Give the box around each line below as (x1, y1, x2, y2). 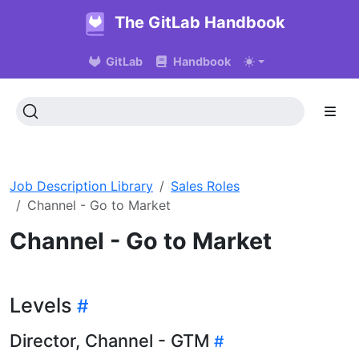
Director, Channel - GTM (10, 329, 210, 351)
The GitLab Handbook (114, 13, 285, 32)
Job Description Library (10, 177, 153, 194)
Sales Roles (171, 177, 240, 194)
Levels (10, 292, 72, 317)
